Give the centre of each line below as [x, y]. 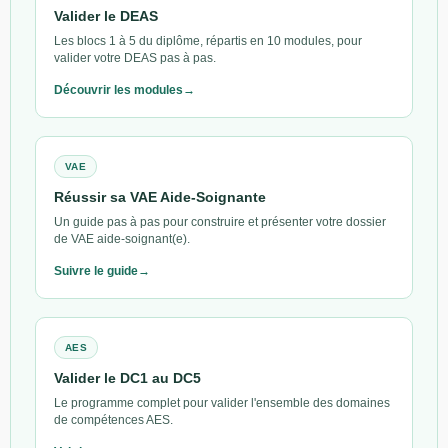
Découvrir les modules [118, 89]
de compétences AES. [113, 419]
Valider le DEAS [106, 15]
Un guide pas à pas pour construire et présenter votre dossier [220, 221]
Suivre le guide [96, 270]
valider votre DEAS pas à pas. [135, 57]
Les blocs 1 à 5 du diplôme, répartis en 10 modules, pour [208, 40]
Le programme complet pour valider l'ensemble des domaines [222, 402]
